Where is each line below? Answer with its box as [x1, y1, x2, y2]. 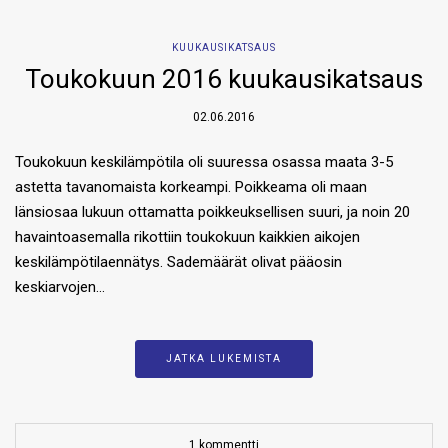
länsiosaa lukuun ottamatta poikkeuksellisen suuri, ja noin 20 [15, 202, 410, 221]
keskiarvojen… [15, 277, 105, 296]
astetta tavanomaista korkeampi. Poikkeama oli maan [15, 177, 367, 196]
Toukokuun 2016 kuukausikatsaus [25, 63, 423, 94]
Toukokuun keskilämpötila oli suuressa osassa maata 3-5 [15, 152, 393, 171]
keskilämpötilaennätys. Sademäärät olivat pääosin [15, 252, 342, 271]
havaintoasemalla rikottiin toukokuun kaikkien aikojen [15, 227, 360, 246]
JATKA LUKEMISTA [166, 352, 282, 364]
